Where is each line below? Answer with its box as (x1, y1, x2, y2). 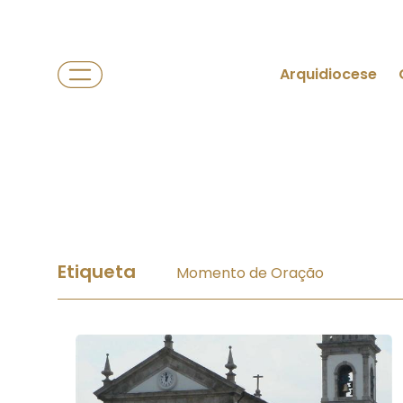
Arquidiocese (280, 64, 377, 85)
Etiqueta (58, 259, 140, 284)
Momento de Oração (176, 263, 324, 283)
